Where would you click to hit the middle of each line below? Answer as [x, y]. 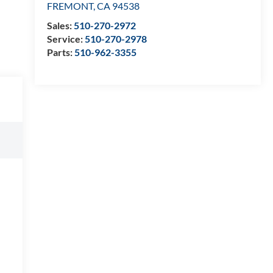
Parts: [60, 52]
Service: [66, 39]
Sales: [60, 26]
